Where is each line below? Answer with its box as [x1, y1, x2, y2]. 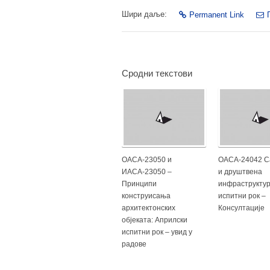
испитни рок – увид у [122, 227, 192, 236]
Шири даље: [122, 10, 167, 19]
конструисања [122, 191, 171, 200]
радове [122, 239, 146, 248]
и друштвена [218, 167, 262, 176]
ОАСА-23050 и [122, 155, 172, 164]
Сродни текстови [122, 68, 192, 78]
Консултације [218, 203, 265, 212]
